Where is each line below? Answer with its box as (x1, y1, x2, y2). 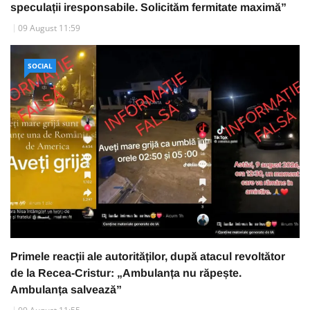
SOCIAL (28, 61, 53, 71)
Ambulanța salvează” (10, 283, 122, 295)
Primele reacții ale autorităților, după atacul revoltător (10, 250, 285, 262)
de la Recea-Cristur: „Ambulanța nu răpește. (10, 266, 241, 279)
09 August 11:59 (18, 22, 80, 35)
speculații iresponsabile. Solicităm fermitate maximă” (10, 1, 286, 14)
